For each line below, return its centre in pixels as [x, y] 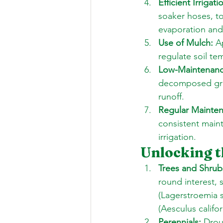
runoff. [172, 96]
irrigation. [177, 137]
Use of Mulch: [186, 43]
